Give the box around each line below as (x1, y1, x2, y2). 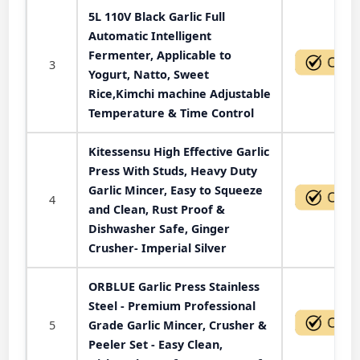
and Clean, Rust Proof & (88, 201, 225, 217)
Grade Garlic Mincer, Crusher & (88, 317, 267, 333)
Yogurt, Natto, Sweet (88, 66, 209, 82)
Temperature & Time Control (88, 104, 254, 121)
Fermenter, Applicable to (88, 47, 231, 63)
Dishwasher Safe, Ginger (88, 220, 230, 236)
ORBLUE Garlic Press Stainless (88, 278, 260, 294)
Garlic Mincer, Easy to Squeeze (88, 182, 263, 198)
